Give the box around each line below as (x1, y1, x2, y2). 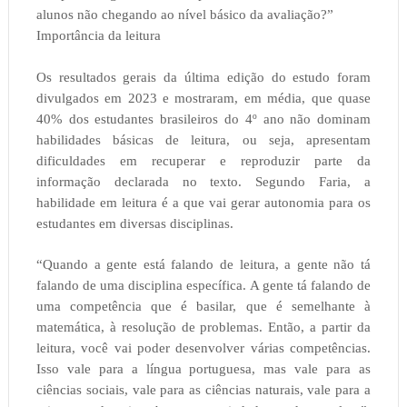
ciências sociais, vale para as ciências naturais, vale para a (35, 382, 372, 398)
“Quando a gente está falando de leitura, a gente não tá (35, 257, 372, 273)
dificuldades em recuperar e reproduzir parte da (35, 154, 372, 169)
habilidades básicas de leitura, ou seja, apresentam (35, 133, 372, 148)
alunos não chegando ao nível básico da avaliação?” (35, 7, 333, 23)
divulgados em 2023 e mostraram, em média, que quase (35, 91, 372, 106)
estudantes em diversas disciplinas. (35, 216, 233, 232)
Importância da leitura (35, 28, 161, 44)
